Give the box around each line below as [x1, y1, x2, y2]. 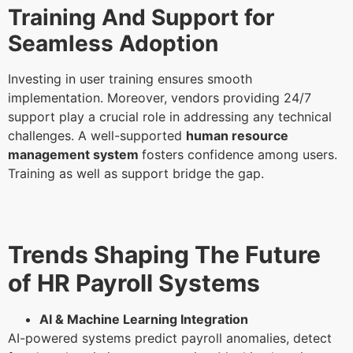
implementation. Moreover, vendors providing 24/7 [8, 90, 311, 106]
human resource [186, 128, 288, 144]
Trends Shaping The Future [8, 240, 321, 269]
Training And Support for [8, 4, 274, 32]
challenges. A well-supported [8, 128, 186, 144]
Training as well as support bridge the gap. [8, 165, 268, 182]
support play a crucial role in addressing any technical [8, 109, 332, 125]
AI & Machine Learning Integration [39, 310, 248, 327]
